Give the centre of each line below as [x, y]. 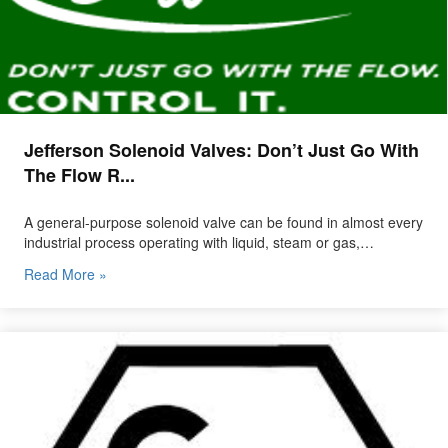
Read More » [65, 273]
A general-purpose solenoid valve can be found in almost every [223, 221]
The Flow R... [79, 174]
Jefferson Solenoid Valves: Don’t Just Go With [221, 149]
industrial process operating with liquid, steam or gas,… [199, 241]
